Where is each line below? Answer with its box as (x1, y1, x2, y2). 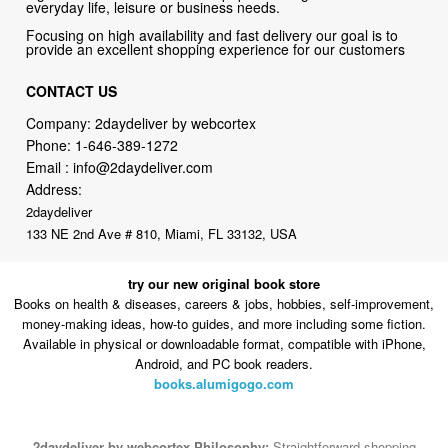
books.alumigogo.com (154, 373, 294, 393)
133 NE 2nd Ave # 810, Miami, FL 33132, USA (26, 224, 298, 244)
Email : (26, 157, 74, 178)
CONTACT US (26, 81, 118, 102)
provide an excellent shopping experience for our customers (26, 39, 406, 60)
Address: (26, 179, 83, 200)
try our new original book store (128, 273, 320, 293)
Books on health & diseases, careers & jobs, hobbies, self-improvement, (14, 293, 434, 313)
